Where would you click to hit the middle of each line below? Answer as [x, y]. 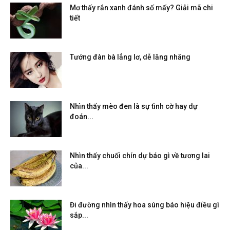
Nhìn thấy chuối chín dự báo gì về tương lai [140, 156]
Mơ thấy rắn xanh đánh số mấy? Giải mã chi [141, 8]
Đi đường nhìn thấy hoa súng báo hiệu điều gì [145, 205]
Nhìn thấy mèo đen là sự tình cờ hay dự [134, 106]
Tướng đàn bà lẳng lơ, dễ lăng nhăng [130, 57]
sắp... [79, 215]
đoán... [82, 117]
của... [79, 166]
